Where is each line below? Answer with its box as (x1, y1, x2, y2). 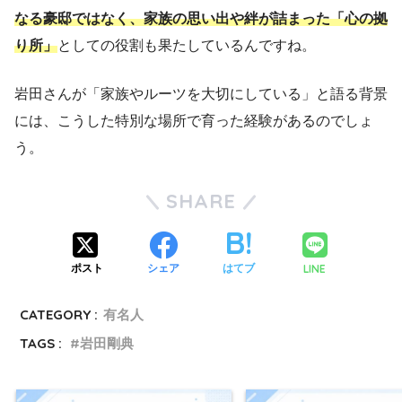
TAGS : (20, 334, 63, 352)
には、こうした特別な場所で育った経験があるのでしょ (14, 112, 373, 128)
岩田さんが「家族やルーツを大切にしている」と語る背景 (14, 85, 388, 101)
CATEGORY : (20, 305, 99, 323)
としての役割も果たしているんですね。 (57, 37, 316, 53)
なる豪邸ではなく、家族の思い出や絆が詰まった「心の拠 (14, 10, 388, 26)
